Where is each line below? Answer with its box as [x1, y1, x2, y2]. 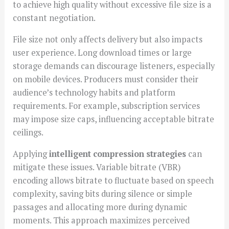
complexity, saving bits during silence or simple [13, 188, 193, 200]
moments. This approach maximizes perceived [13, 215, 190, 226]
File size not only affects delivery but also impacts [13, 33, 203, 45]
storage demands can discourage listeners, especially [13, 60, 215, 72]
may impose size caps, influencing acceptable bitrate [13, 113, 215, 125]
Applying [13, 148, 50, 160]
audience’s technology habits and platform [13, 86, 176, 98]
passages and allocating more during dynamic [13, 201, 188, 213]
